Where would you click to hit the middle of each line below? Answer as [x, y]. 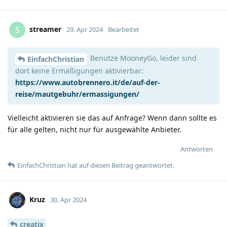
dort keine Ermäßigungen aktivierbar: [79, 71]
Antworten [197, 149]
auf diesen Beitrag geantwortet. [126, 165]
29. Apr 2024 [85, 30]
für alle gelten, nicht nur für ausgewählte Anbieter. [94, 130]
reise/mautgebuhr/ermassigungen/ [77, 94]
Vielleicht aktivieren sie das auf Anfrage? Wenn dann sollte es [112, 118]
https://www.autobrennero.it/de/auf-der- [88, 83]
